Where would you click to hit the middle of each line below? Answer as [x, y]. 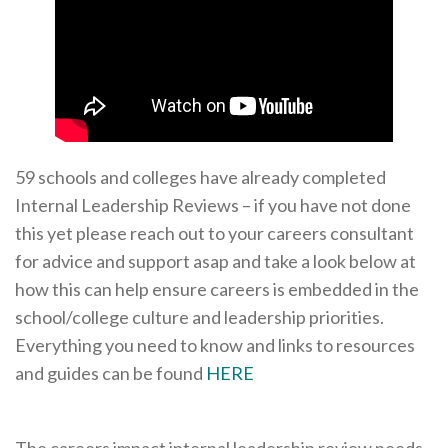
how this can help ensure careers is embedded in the [217, 288]
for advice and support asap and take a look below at [215, 260]
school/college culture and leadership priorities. [199, 316]
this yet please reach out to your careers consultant [214, 232]
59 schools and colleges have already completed [200, 176]
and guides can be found [110, 372]
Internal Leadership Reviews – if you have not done [213, 204]
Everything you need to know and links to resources [215, 344]
